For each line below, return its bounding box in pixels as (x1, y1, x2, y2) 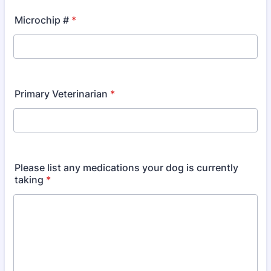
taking (15, 174, 44, 186)
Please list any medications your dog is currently (15, 162, 238, 174)
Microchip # (15, 14, 69, 26)
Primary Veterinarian (15, 88, 108, 100)
